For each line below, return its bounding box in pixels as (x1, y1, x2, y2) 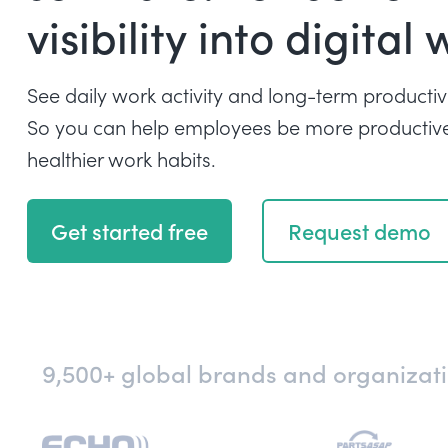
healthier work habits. (27, 145, 216, 172)
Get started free (51, 215, 208, 246)
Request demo (288, 215, 431, 246)
